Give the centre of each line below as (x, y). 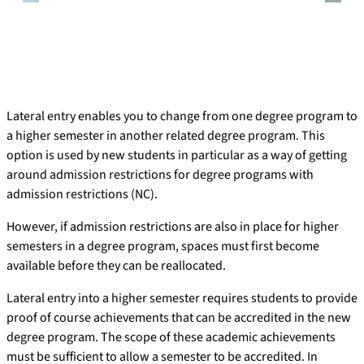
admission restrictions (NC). (82, 194)
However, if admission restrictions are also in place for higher (173, 226)
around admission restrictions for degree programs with (160, 174)
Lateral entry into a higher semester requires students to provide (182, 298)
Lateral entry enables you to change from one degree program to (182, 116)
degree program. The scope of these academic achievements (171, 337)
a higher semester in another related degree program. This (166, 135)
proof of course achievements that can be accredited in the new (179, 317)
